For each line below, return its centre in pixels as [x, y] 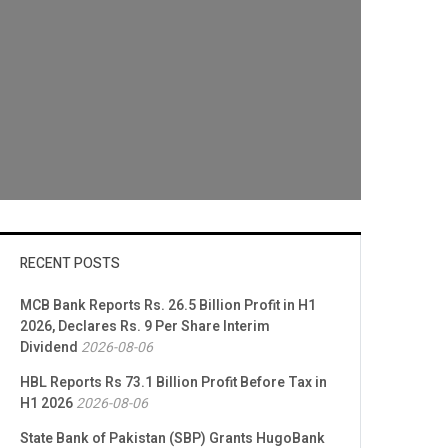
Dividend [49, 348]
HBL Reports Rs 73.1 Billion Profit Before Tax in [173, 383]
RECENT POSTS [70, 264]
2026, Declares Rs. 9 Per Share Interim [145, 327]
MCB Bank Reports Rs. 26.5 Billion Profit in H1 [168, 306]
